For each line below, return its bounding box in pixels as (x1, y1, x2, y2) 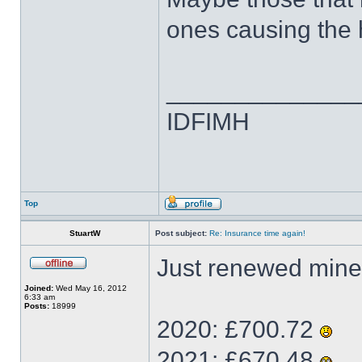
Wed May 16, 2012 (53, 284, 127, 293)
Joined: (24, 284, 53, 293)
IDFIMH (166, 108, 250, 135)
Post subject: (155, 229, 207, 238)
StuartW (69, 229, 100, 238)
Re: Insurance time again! (209, 229, 305, 238)
